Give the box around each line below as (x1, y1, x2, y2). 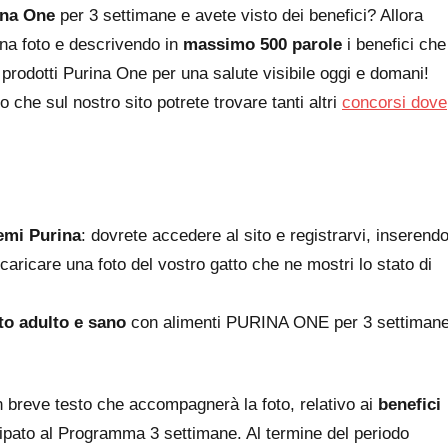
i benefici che (342, 34, 446, 54)
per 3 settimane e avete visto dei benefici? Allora (55, 5, 423, 25)
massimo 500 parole (183, 34, 342, 54)
